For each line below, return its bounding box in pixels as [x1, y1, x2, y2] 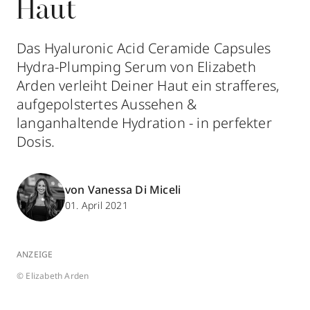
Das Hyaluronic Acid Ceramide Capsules [17, 39, 271, 57]
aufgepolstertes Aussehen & [17, 95, 197, 113]
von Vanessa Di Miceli [65, 181, 181, 197]
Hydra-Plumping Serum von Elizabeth [17, 57, 256, 76]
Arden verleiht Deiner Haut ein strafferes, [17, 76, 280, 95]
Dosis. [17, 132, 55, 151]
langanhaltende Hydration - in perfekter [17, 113, 272, 132]
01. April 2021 [65, 198, 128, 212]
